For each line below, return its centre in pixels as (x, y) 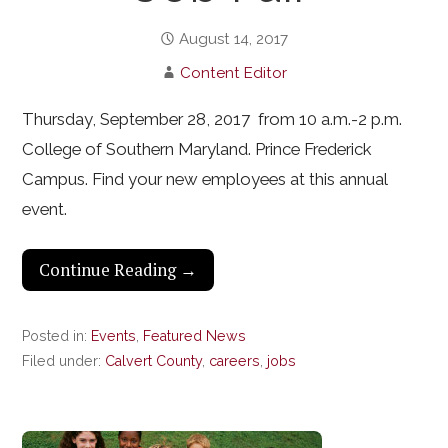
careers (235, 361)
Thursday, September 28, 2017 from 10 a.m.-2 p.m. (212, 119)
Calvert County (154, 361)
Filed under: (64, 361)
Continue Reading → (118, 270)
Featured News (195, 336)
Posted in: (57, 336)
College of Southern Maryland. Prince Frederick (197, 149)
